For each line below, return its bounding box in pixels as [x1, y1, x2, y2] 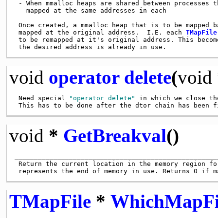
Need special [14, 94, 69, 102]
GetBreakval [63, 125, 166, 146]
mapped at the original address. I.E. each [14, 28, 186, 36]
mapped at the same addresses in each [14, 6, 166, 14]
